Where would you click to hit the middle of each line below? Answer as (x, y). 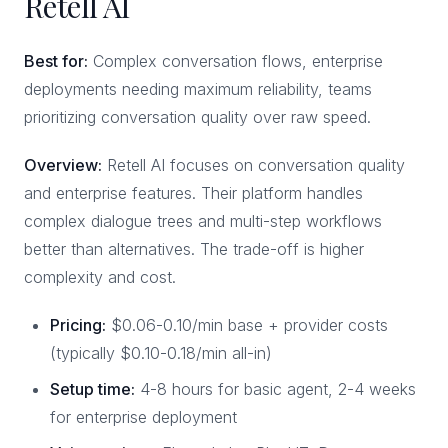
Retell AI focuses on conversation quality (253, 165)
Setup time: (92, 389)
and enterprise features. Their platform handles (193, 193)
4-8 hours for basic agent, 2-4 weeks (275, 389)
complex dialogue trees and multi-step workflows (203, 221)
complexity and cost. (100, 277)
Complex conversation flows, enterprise (235, 61)
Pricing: (78, 325)
